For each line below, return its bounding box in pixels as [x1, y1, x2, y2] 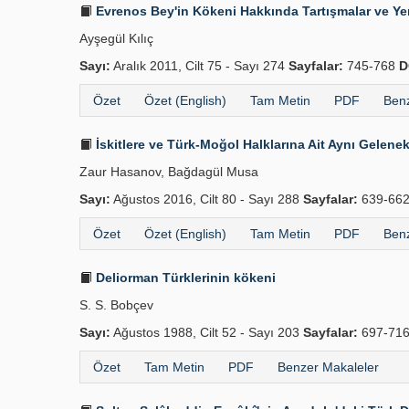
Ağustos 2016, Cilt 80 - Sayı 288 [110, 192, 303, 206]
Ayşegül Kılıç [79, 31, 153, 46]
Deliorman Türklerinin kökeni [92, 270, 276, 285]
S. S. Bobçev [79, 298, 153, 312]
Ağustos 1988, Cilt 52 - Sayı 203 [110, 325, 303, 340]
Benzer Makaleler [278, 360, 379, 374]
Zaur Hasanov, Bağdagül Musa [79, 164, 258, 179]
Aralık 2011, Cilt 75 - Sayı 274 [110, 58, 288, 73]
